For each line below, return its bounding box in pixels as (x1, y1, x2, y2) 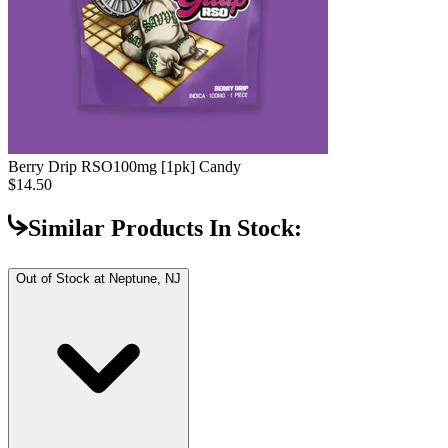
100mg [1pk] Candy (113, 158, 241, 176)
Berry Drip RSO (8, 158, 113, 176)
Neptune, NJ (109, 270, 181, 286)
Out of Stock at (16, 270, 109, 286)
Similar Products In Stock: (28, 214, 302, 241)
